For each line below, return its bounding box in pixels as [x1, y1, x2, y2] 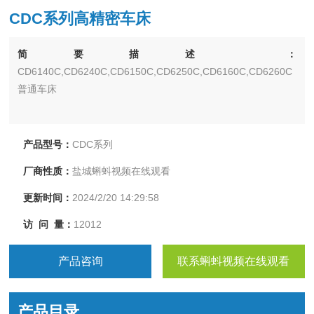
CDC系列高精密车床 [9, 10, 151, 27]
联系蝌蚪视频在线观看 [177, 255, 290, 267]
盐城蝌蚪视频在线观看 [72, 165, 171, 177]
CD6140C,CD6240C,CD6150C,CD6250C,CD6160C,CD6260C [18, 66, 293, 77]
